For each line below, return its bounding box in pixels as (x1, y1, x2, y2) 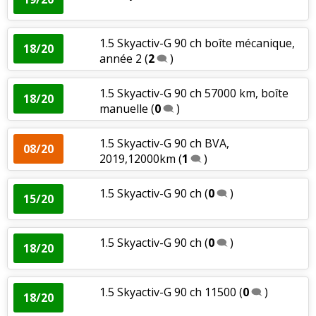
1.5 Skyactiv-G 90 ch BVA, (99, 135, 229, 151)
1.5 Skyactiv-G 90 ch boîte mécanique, (99, 35, 295, 51)
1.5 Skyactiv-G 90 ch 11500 (99, 284, 236, 300)
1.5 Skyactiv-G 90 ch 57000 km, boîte (99, 85, 288, 101)
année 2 (99, 50, 142, 66)
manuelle (99, 100, 148, 116)
